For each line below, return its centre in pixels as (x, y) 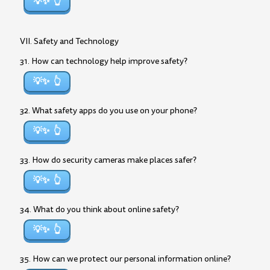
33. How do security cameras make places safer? (108, 160)
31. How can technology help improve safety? (104, 61)
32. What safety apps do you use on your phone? (108, 111)
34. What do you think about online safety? (99, 209)
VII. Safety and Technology (69, 41)
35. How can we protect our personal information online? (125, 259)
